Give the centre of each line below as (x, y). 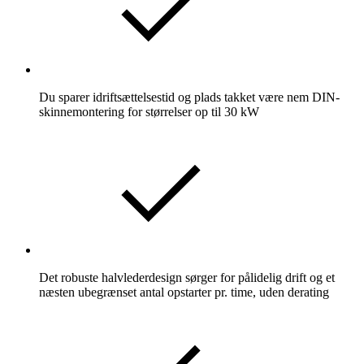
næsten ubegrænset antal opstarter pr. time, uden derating (184, 292)
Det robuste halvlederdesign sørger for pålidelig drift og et (187, 278)
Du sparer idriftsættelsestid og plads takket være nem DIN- (189, 97)
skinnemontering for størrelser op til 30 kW (149, 112)
